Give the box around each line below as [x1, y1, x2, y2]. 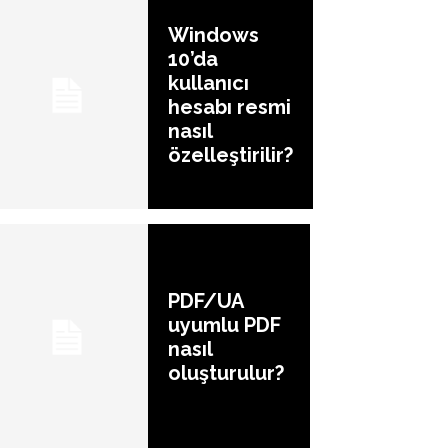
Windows [168, 23, 259, 48]
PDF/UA [168, 289, 244, 314]
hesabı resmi [168, 95, 291, 120]
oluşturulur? [168, 361, 284, 386]
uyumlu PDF [168, 313, 281, 338]
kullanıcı [168, 71, 249, 96]
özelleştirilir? [168, 143, 293, 168]
